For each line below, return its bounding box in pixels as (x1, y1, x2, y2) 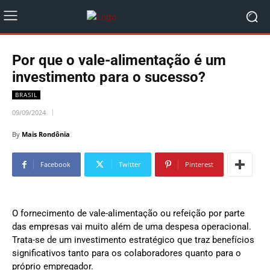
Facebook (40, 160, 71, 169)
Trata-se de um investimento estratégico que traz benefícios (12, 234, 254, 246)
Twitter (119, 160, 141, 169)
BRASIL (15, 90, 37, 99)
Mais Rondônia (22, 130, 70, 139)
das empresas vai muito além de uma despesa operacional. (12, 221, 251, 233)
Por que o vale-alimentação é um (12, 52, 226, 69)
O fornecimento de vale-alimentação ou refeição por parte (12, 208, 245, 219)
